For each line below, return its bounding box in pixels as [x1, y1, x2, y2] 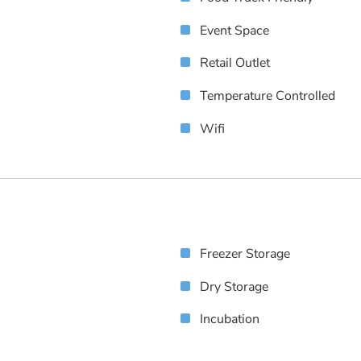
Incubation [200, 310, 259, 329]
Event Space [200, 21, 269, 39]
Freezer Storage [200, 244, 290, 263]
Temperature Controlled [200, 87, 335, 106]
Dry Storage [200, 277, 268, 296]
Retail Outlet [200, 54, 270, 73]
